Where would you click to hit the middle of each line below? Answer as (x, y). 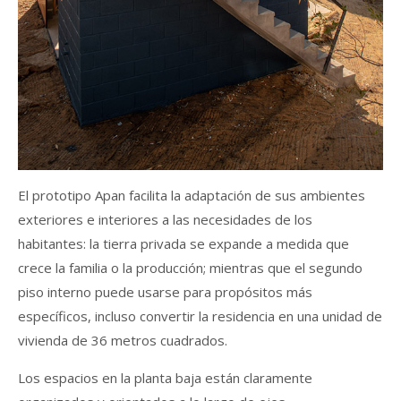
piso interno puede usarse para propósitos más (165, 291)
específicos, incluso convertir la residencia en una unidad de (200, 316)
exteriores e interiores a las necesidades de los (165, 219)
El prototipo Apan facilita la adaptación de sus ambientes (192, 195)
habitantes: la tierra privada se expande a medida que (183, 243)
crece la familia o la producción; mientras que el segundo (190, 267)
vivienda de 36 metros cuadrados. (123, 340)
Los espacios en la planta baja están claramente (165, 377)
